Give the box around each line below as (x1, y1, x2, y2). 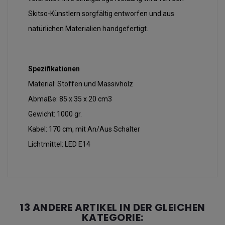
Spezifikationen (28, 64, 80, 73)
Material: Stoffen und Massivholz (28, 79, 133, 88)
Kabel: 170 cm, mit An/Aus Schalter (28, 125, 140, 133)
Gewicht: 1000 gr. (28, 109, 82, 118)
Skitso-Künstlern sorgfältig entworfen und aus (28, 9, 174, 18)
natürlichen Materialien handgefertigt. (28, 24, 150, 33)
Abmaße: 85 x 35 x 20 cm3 (28, 94, 112, 103)
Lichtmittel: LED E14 (28, 140, 90, 148)
